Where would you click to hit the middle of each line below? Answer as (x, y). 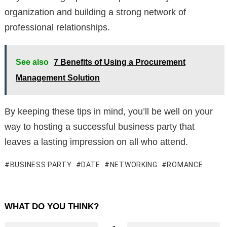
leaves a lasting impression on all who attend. (96, 142)
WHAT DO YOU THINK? (52, 207)
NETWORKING (134, 165)
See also (32, 62)
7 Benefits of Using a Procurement (120, 62)
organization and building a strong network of (95, 12)
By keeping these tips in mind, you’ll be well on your (109, 112)
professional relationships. (57, 28)
